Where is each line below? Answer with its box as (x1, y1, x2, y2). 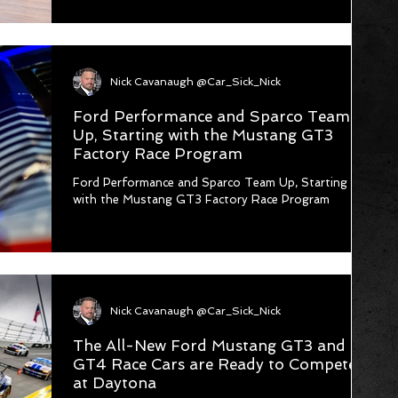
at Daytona (73, 373, 156, 392)
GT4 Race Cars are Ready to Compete (73, 354, 356, 373)
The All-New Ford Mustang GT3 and (73, 336, 346, 354)
